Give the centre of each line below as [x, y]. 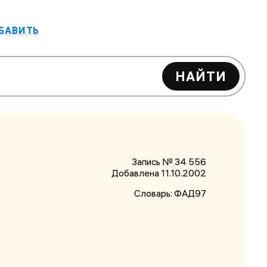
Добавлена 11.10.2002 [159, 173]
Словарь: [154, 194]
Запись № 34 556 [169, 162]
